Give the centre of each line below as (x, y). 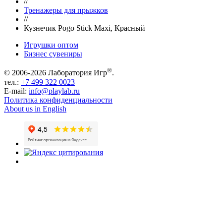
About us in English (35, 109)
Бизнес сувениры (53, 54)
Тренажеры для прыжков (66, 10)
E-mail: (15, 91)
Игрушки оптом (51, 45)
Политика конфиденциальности (58, 100)
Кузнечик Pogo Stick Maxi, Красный (84, 28)
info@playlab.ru (54, 91)
